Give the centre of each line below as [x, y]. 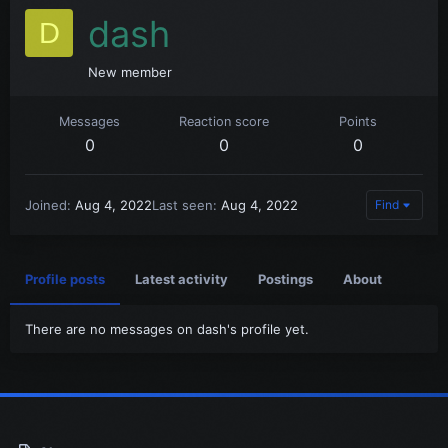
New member [130, 72]
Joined [46, 205]
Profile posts [65, 279]
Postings [285, 279]
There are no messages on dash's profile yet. [167, 329]
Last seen [182, 205]
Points [358, 121]
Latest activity [181, 279]
